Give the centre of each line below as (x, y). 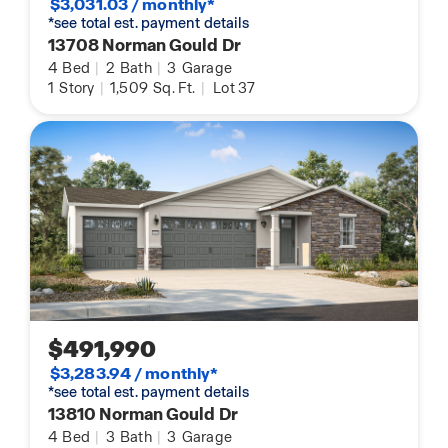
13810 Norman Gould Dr (143, 414)
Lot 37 (234, 88)
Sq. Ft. (173, 88)
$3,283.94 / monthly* (134, 374)
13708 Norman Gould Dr (144, 45)
